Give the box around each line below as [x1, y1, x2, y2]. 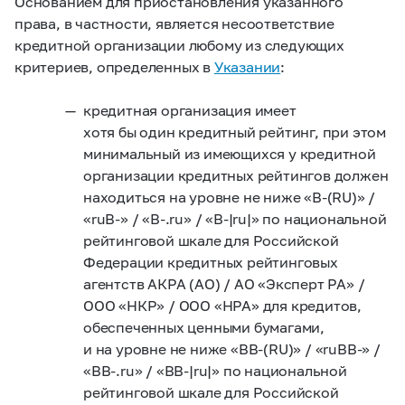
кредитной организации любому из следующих [14, 36, 344, 53]
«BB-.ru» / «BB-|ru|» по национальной [83, 362, 347, 379]
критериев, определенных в [14, 58, 214, 75]
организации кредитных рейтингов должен [83, 166, 389, 184]
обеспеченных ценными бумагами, [83, 318, 325, 335]
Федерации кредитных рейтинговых [83, 253, 338, 270]
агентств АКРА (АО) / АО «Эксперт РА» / [83, 275, 365, 292]
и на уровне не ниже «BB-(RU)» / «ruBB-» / [83, 340, 381, 357]
